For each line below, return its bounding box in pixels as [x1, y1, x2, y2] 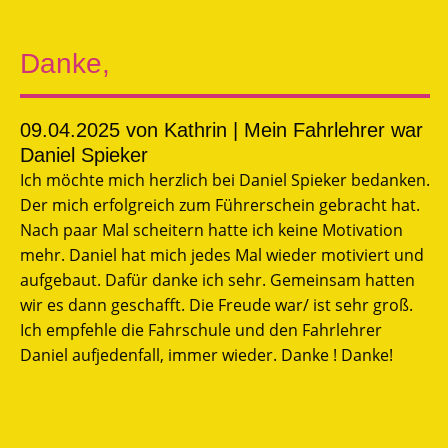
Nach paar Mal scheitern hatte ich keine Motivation [20, 218, 403, 241]
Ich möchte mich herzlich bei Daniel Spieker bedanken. [20, 168, 430, 191]
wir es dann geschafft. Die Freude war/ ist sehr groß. [20, 293, 413, 316]
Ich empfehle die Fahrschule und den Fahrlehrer [20, 318, 382, 341]
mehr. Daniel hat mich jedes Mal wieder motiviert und [20, 243, 424, 266]
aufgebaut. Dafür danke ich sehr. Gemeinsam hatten [20, 268, 415, 291]
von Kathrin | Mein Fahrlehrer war [120, 118, 423, 141]
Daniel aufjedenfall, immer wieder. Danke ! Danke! [20, 343, 393, 366]
